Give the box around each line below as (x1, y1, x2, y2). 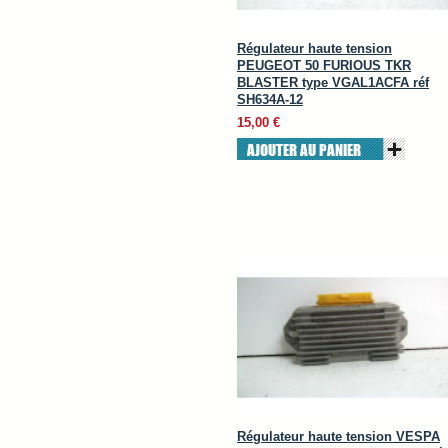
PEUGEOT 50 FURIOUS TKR (237, 58, 411, 73)
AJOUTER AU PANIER (247, 138, 361, 161)
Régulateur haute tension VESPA (237, 429, 440, 444)
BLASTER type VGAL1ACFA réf (237, 75, 429, 90)
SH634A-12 (237, 92, 303, 107)
